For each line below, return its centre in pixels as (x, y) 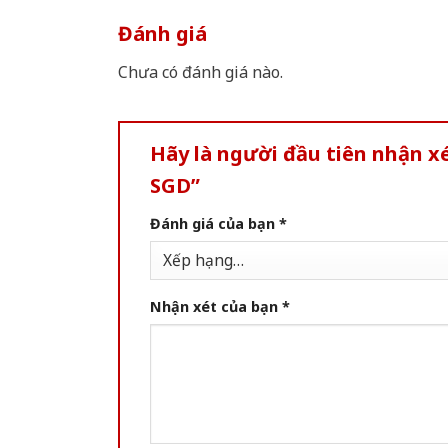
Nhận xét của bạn (216, 307)
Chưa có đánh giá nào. (200, 72)
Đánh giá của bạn (214, 224)
